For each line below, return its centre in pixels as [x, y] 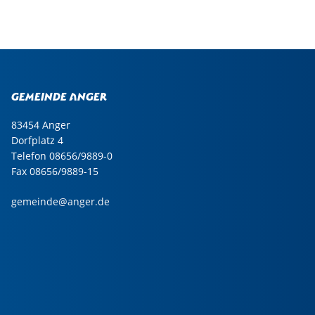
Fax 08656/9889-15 [55, 171]
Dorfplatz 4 [38, 140]
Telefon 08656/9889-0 [62, 156]
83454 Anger [41, 125]
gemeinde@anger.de [61, 201]
